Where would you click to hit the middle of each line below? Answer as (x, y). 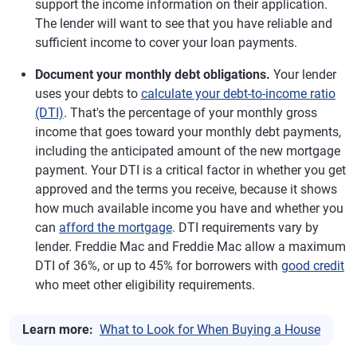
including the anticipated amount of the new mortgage (188, 151)
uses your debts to (88, 93)
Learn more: (58, 329)
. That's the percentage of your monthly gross (190, 112)
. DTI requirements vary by (245, 227)
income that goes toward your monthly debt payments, (188, 131)
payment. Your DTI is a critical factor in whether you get (190, 170)
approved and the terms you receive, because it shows (186, 189)
